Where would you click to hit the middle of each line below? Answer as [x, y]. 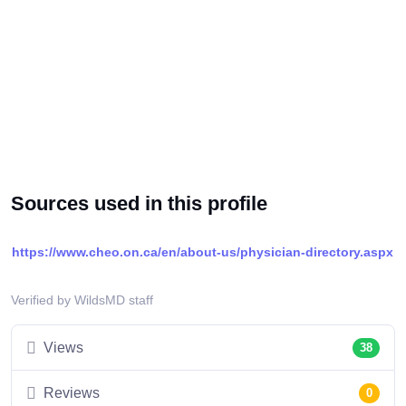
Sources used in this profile [139, 204]
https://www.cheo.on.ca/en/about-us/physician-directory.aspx [203, 252]
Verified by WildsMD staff [82, 300]
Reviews [72, 393]
